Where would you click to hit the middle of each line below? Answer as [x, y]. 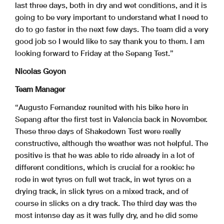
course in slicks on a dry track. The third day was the [106, 203]
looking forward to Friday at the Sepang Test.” [94, 53]
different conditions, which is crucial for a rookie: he [105, 167]
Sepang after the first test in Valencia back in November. [111, 119]
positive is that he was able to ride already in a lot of [105, 155]
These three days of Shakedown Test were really [98, 131]
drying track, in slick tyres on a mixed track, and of [102, 191]
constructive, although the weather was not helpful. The [111, 143]
